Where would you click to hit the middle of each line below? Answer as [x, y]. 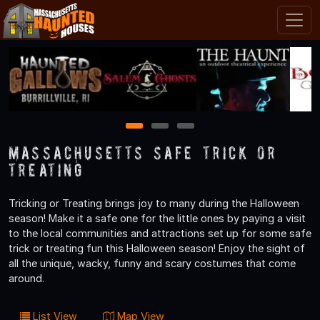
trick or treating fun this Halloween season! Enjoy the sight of [157, 248]
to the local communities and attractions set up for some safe [160, 233]
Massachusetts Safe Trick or [143, 152]
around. [26, 278]
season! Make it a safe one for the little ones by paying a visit [157, 218]
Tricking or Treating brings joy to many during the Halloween [154, 203]
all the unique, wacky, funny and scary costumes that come [152, 263]
